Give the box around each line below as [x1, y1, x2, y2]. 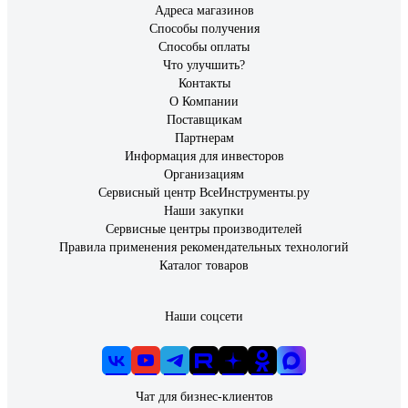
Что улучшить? [163, 58, 245, 72]
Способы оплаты [158, 40, 250, 54]
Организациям [164, 168, 244, 181]
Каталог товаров [159, 259, 249, 272]
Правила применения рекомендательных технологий [59, 240, 349, 254]
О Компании [169, 95, 239, 108]
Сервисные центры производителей [106, 222, 302, 236]
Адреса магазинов [154, 4, 254, 17]
